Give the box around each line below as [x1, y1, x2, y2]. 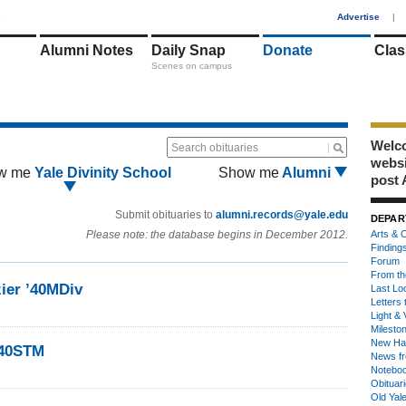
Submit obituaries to [115, 208, 216, 221]
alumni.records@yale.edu [216, 208, 348, 221]
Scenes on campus [151, 61, 232, 71]
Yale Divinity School [34, 165, 171, 180]
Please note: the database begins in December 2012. [86, 228, 348, 241]
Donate [263, 43, 313, 58]
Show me [218, 165, 279, 180]
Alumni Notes [40, 43, 133, 58]
